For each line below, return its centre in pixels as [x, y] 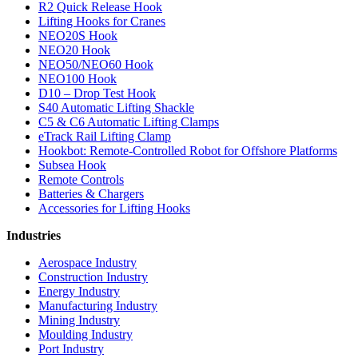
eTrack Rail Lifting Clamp [105, 137]
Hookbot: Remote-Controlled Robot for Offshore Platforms [188, 151]
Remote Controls [81, 180]
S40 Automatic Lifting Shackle [116, 108]
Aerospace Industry [88, 263]
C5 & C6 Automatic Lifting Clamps [129, 122]
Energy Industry [79, 292]
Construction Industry [93, 277]
